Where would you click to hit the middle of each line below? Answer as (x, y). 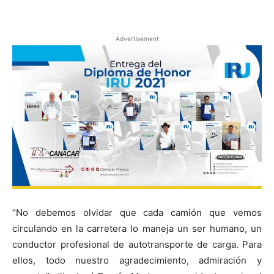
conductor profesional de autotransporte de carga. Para (137, 244)
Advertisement (137, 39)
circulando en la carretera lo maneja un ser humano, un (137, 228)
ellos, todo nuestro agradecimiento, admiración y (137, 260)
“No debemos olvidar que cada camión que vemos (137, 212)
